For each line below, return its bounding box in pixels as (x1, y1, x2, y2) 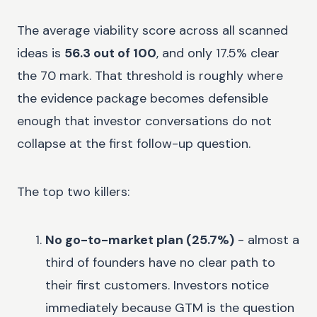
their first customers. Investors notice (45, 276, 269, 294)
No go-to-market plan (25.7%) (45, 231, 234, 248)
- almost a (234, 231, 299, 248)
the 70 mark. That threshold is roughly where (17, 67, 283, 84)
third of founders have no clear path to (45, 253, 275, 271)
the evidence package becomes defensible (17, 89, 268, 107)
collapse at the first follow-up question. (17, 134, 250, 152)
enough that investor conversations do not (17, 112, 272, 129)
